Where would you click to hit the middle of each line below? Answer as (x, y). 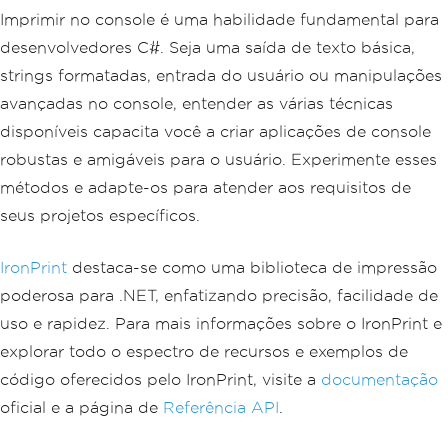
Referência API (221, 407)
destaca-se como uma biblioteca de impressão (252, 267)
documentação (379, 379)
